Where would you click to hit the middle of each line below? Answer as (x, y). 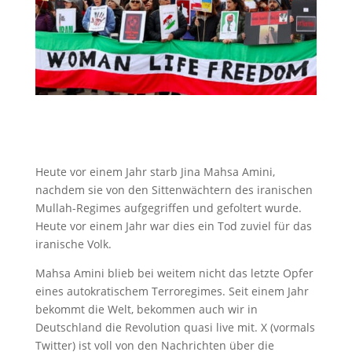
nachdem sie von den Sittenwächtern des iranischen (174, 189)
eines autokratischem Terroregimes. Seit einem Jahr (172, 291)
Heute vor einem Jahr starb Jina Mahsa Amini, (155, 171)
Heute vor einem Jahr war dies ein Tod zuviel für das (173, 225)
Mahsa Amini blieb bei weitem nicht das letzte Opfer (174, 273)
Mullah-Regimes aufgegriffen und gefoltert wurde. (168, 207)
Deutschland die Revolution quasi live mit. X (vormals (175, 327)
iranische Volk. (73, 244)
